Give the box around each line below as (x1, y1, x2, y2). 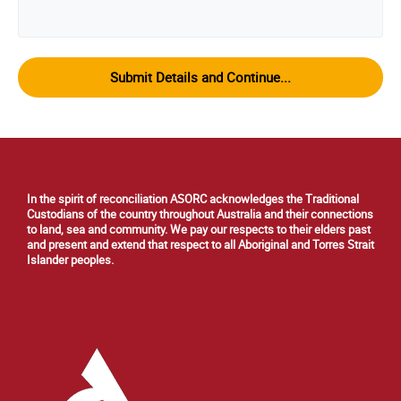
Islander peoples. (27, 252, 114, 269)
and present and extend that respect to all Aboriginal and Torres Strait (27, 237, 374, 253)
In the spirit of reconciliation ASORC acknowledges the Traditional (27, 192, 359, 208)
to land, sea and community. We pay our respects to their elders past (27, 222, 371, 238)
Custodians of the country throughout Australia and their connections (27, 207, 373, 223)
